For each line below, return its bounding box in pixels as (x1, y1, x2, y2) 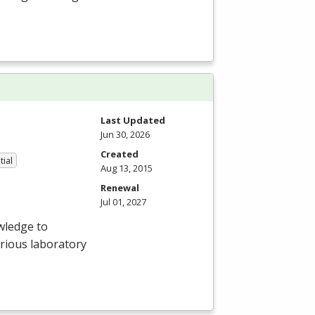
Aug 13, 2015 (101, 161, 153, 174)
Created (101, 147, 139, 160)
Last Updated (101, 113, 165, 127)
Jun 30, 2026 (101, 127, 150, 141)
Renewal (101, 181, 139, 194)
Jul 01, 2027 (101, 195, 146, 208)
